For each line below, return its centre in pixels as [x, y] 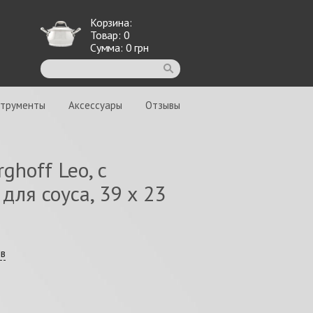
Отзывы [163, 105]
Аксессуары [95, 105]
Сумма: [108, 48]
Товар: [107, 35]
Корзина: [111, 22]
